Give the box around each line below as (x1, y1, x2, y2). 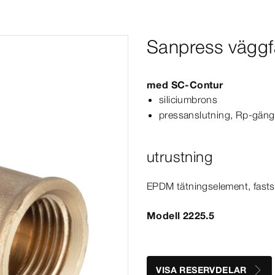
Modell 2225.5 (147, 209, 215, 222)
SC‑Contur (171, 79, 223, 91)
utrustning (147, 148, 212, 166)
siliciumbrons (159, 93, 218, 106)
